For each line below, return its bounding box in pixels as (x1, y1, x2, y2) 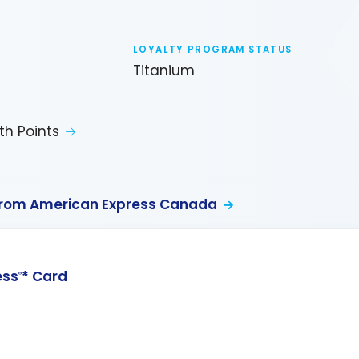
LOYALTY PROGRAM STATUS (133, 42, 292, 56)
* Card (22, 267, 67, 287)
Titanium (133, 61, 195, 81)
